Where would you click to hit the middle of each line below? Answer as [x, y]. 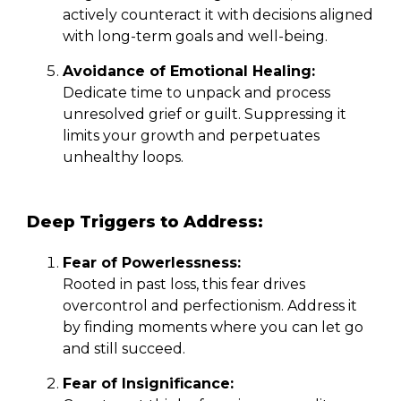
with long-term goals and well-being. [195, 36]
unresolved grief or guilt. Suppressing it [205, 114]
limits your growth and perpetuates [191, 135]
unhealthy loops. [123, 157]
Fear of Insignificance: [148, 383]
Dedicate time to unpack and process [196, 92]
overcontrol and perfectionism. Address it [210, 305]
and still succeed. [124, 348]
